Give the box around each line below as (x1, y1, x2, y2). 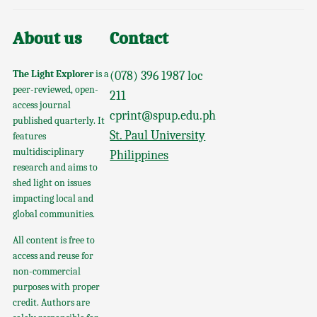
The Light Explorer (12, 67, 93, 80)
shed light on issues (12, 176, 91, 189)
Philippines (110, 147, 169, 163)
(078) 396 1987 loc (110, 68, 204, 83)
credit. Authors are (12, 296, 90, 309)
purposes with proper (12, 280, 100, 293)
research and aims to (12, 161, 98, 173)
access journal (12, 98, 71, 111)
